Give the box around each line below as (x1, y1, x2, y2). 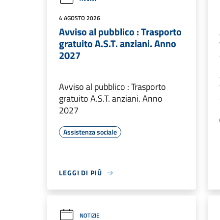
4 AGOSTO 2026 (59, 13, 100, 23)
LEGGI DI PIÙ (59, 167, 102, 178)
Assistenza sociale (63, 127, 117, 137)
